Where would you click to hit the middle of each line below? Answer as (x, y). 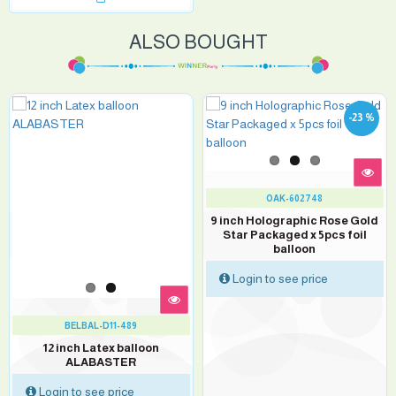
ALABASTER (101, 362)
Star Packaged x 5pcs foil (294, 235)
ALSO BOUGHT (198, 42)
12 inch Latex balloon (101, 348)
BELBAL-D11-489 (101, 326)
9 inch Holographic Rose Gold (295, 221)
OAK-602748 (295, 198)
